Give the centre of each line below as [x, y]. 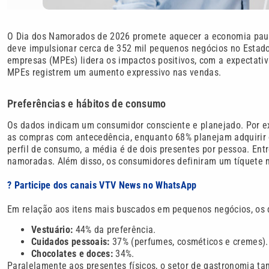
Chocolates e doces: [72, 254]
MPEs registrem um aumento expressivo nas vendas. [114, 72]
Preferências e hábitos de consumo [87, 103]
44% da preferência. [114, 230]
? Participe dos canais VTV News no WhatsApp [102, 185]
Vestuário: [52, 230]
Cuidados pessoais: [71, 242]
